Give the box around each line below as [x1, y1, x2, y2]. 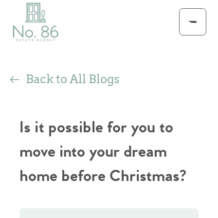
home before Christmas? [19, 167, 186, 186]
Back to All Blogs [26, 72, 120, 86]
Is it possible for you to [19, 118, 173, 138]
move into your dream [19, 143, 167, 162]
